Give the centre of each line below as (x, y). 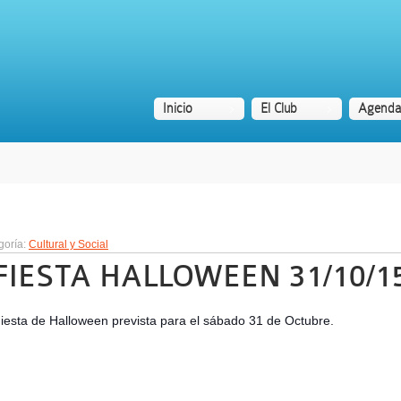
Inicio (178, 108)
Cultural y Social (68, 244)
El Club (279, 108)
